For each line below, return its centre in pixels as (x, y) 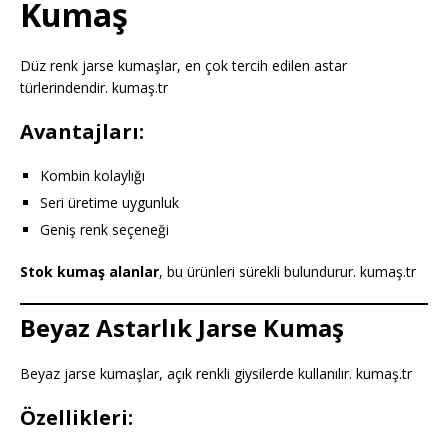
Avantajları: (82, 131)
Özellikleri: (76, 417)
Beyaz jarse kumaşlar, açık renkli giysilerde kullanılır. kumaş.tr (216, 373)
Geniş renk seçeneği (104, 229)
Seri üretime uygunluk (109, 202)
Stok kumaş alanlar (89, 271)
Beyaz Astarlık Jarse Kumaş (182, 327)
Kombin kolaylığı (92, 175)
